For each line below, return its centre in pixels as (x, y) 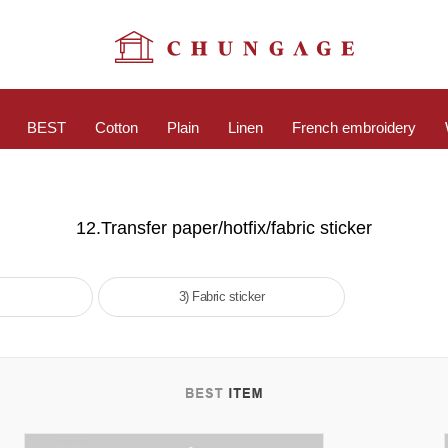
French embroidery (353, 128)
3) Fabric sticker (221, 297)
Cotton (116, 128)
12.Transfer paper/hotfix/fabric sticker (224, 228)
